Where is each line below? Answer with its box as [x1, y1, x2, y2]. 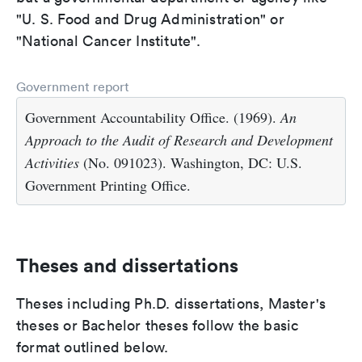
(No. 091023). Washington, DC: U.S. [79, 153, 302, 172]
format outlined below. [16, 338, 169, 356]
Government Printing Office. [25, 175, 191, 195]
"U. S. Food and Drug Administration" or [16, 10, 284, 28]
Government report [16, 78, 129, 95]
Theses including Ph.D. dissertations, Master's [16, 294, 326, 313]
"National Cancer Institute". [16, 32, 201, 50]
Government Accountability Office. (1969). [25, 107, 280, 127]
